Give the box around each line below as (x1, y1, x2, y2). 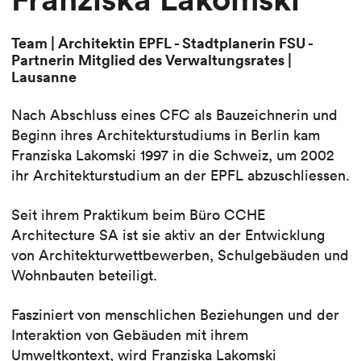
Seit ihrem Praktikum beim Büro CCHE (11, 205, 265, 224)
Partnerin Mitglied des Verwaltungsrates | (11, 49, 292, 69)
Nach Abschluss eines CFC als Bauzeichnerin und (11, 105, 338, 124)
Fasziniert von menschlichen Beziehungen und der (11, 305, 339, 324)
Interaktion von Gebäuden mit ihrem (11, 325, 248, 344)
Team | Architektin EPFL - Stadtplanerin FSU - (11, 32, 313, 52)
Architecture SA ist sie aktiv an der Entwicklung (11, 225, 325, 244)
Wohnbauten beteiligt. (11, 265, 157, 284)
